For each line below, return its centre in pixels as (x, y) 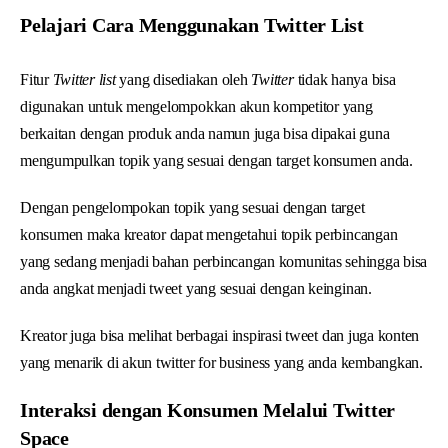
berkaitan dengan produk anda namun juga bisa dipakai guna (205, 133)
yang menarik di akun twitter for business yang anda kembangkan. (221, 362)
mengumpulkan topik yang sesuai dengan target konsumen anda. (216, 160)
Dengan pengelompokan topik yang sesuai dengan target (192, 207)
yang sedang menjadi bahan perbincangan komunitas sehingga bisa (224, 261)
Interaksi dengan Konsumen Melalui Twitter (208, 409)
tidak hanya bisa (344, 79)
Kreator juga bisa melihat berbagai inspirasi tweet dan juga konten (220, 335)
